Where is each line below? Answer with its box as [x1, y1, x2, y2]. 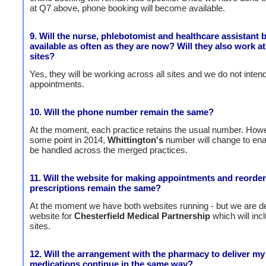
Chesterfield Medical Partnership [74, 210, 210, 221]
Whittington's [107, 134, 163, 145]
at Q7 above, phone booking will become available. [30, 2, 225, 13]
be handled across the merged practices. [30, 144, 188, 155]
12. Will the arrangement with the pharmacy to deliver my [30, 248, 265, 259]
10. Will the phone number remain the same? [30, 106, 214, 117]
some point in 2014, [30, 134, 107, 145]
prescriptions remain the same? [30, 182, 161, 193]
